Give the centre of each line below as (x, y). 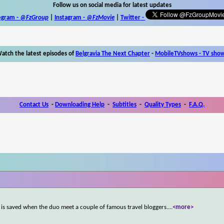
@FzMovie (100, 17)
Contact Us (34, 104)
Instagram (68, 17)
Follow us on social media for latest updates (112, 5)
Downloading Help (80, 104)
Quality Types (163, 104)
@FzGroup (34, 17)
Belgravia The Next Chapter (113, 53)
